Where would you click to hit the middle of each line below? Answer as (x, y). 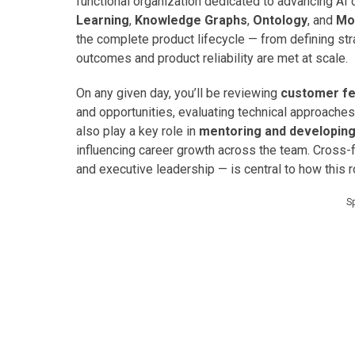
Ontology (280, 20)
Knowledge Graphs (191, 20)
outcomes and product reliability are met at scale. (212, 58)
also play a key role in (137, 131)
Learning (103, 20)
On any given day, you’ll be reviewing (178, 93)
